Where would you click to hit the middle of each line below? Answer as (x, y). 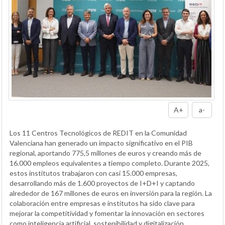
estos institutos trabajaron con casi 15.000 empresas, (93, 173)
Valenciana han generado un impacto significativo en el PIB (101, 143)
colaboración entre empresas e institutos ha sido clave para (102, 203)
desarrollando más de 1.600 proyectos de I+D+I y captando (102, 183)
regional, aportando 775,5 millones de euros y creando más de (105, 153)
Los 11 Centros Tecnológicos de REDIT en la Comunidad (98, 133)
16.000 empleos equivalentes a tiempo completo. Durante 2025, (109, 163)
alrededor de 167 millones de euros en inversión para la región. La (111, 193)
